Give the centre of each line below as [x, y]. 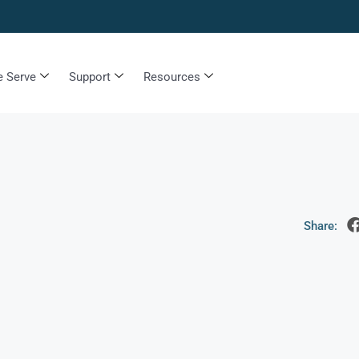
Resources [171, 77]
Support [89, 77]
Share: [320, 226]
